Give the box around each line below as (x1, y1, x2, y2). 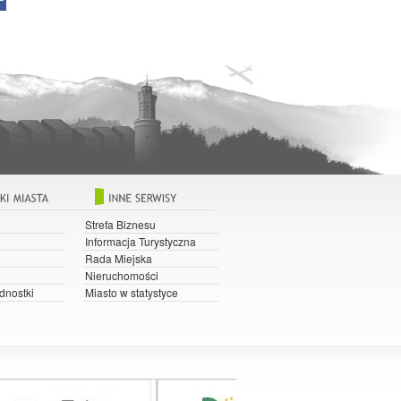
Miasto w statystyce (85, 284, 178, 300)
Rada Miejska (85, 250, 152, 266)
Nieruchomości (85, 267, 158, 283)
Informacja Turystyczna (85, 233, 196, 249)
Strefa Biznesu (85, 216, 156, 232)
